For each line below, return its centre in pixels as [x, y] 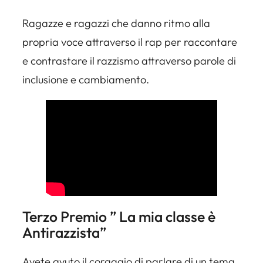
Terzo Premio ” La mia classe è [119, 217]
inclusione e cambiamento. [86, 80]
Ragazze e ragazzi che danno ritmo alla [116, 23]
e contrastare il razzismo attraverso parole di [129, 61]
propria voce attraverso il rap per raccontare [130, 42]
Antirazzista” [64, 232]
